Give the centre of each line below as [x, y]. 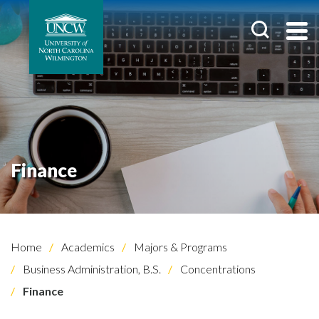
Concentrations [217, 269]
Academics [87, 247]
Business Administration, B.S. [91, 269]
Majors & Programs [179, 247]
